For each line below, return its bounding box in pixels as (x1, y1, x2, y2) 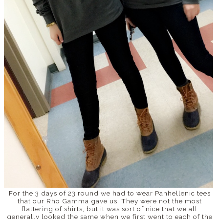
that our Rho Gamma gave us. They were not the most (17, 197, 202, 205)
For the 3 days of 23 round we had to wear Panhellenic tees (8, 189, 211, 197)
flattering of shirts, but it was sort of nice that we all (22, 204, 197, 213)
